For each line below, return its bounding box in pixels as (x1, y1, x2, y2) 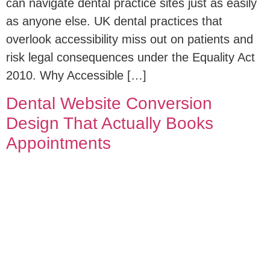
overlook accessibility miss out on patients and (6, 33, 253, 46)
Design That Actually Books (6, 113, 213, 133)
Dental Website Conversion (6, 93, 212, 113)
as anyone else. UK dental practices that (6, 14, 222, 28)
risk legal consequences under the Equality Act (6, 51, 255, 64)
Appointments (6, 133, 111, 152)
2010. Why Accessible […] (6, 69, 146, 83)
